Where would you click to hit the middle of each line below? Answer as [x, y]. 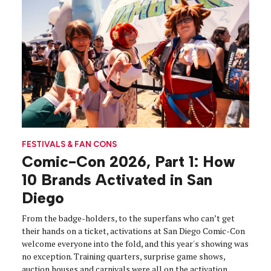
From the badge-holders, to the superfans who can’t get [128, 218]
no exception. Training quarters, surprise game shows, [123, 256]
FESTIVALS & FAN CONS [69, 144]
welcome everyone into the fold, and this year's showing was [135, 243]
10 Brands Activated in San [117, 179]
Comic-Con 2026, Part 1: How [129, 161]
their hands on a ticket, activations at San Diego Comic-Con [133, 230]
